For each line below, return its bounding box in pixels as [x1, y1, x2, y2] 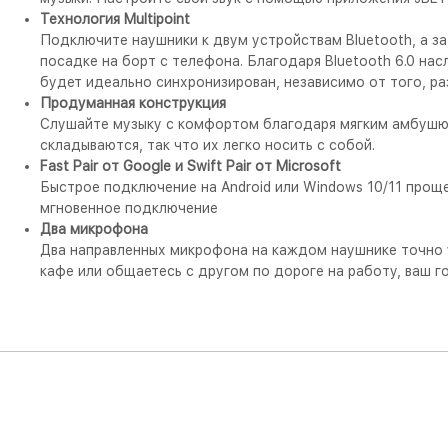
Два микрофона [40, 221, 148, 238]
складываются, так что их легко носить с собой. [40, 137, 375, 154]
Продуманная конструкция [40, 95, 226, 112]
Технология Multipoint [40, 11, 190, 28]
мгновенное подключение [40, 200, 218, 217]
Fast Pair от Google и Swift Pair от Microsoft [40, 158, 341, 175]
